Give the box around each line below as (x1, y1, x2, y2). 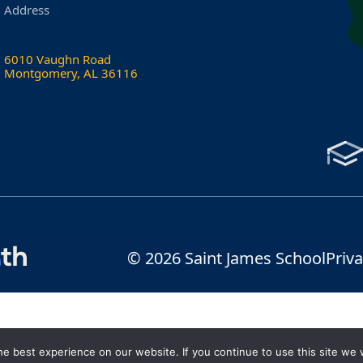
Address (4, 2, 50, 19)
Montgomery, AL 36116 (4, 65, 139, 82)
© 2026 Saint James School (127, 247, 326, 270)
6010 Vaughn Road (4, 51, 112, 68)
